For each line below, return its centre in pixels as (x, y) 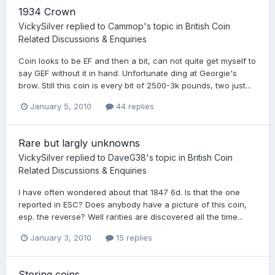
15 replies (133, 238)
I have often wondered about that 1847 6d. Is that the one (129, 192)
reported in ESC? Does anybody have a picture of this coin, (133, 205)
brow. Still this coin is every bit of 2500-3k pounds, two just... (135, 85)
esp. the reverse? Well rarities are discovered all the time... (131, 217)
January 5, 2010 (61, 107)
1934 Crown (47, 11)
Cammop (126, 26)
